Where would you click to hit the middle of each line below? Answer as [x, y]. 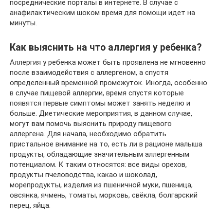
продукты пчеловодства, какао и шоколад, [83, 175]
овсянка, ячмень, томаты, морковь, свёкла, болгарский [104, 195]
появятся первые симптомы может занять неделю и [100, 103]
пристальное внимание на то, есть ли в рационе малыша [106, 144]
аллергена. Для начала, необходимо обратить [88, 134]
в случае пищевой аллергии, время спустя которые [97, 93]
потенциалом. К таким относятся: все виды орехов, [98, 164]
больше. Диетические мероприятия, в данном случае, [101, 113]
